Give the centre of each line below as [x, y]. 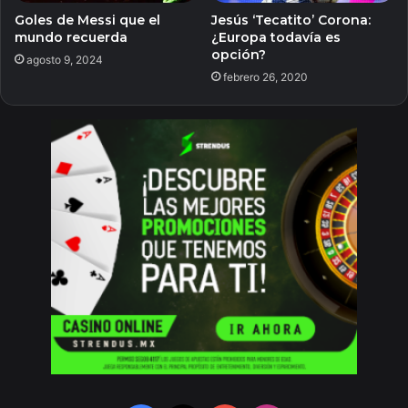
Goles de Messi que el [87, 20]
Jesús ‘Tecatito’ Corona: [291, 20]
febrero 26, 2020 [265, 77]
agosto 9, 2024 [65, 60]
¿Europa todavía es [276, 38]
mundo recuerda [71, 38]
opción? [239, 55]
